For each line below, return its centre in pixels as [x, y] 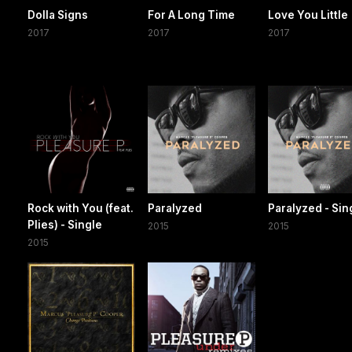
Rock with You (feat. [81, 208]
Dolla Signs [58, 15]
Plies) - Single [65, 224]
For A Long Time [192, 15]
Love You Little [308, 15]
